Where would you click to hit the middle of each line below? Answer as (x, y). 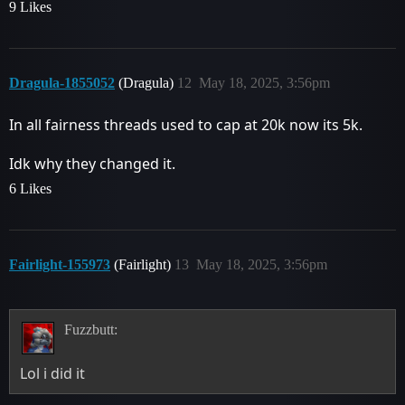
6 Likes (30, 188)
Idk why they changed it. (92, 164)
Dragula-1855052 (62, 83)
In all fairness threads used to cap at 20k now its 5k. (186, 125)
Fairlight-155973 (60, 264)
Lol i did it (53, 373)
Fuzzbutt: (90, 329)
